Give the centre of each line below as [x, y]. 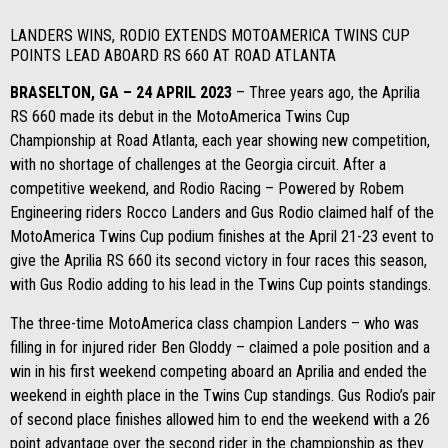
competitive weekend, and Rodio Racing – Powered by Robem [207, 188]
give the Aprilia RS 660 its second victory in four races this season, [218, 260]
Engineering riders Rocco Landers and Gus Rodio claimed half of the [222, 212]
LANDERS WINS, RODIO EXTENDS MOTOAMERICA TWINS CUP [210, 35]
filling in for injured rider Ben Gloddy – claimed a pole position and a [220, 347]
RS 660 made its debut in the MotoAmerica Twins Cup [180, 116]
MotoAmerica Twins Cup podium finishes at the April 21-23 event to [222, 236]
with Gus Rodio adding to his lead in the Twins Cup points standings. [220, 284]
